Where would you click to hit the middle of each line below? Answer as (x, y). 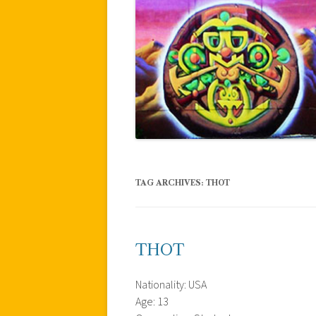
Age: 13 (152, 302)
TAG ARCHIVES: (171, 182)
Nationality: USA (171, 285)
